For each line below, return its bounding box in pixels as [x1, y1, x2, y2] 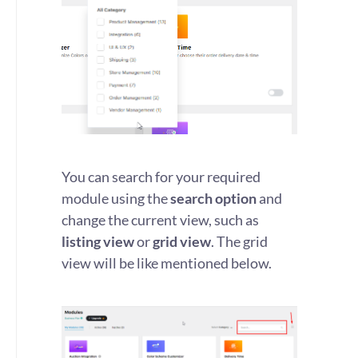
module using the [62, 189, 170, 207]
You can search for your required [62, 168, 261, 185]
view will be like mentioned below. [62, 254, 272, 272]
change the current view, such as [62, 211, 259, 229]
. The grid [211, 233, 268, 250]
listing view [62, 233, 134, 250]
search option [170, 189, 257, 207]
